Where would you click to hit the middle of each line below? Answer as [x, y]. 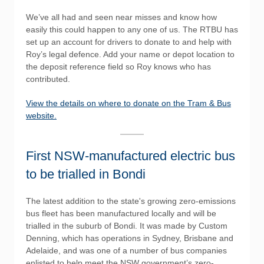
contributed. [48, 79]
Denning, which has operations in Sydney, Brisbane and [130, 238]
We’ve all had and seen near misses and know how [121, 17]
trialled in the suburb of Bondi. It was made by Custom [127, 226]
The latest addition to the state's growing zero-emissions [131, 201]
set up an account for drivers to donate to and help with [129, 42]
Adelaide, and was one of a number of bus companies [126, 250]
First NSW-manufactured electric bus [131, 156]
